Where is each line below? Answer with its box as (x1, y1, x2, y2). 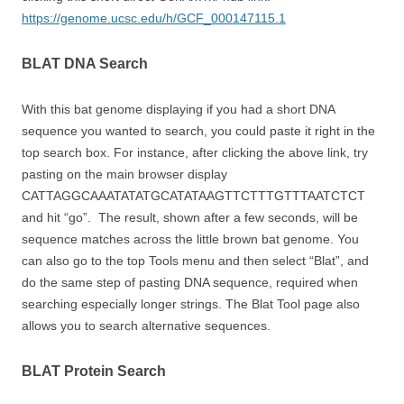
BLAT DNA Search (22, 55, 148, 71)
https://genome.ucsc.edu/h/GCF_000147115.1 (22, 10, 286, 25)
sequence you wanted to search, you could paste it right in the (22, 123, 375, 138)
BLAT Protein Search (22, 363, 166, 379)
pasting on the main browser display (22, 166, 227, 181)
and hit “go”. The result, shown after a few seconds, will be (22, 209, 358, 225)
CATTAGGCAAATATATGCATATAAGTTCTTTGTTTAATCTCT (22, 188, 365, 203)
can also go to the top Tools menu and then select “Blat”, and (22, 252, 369, 268)
